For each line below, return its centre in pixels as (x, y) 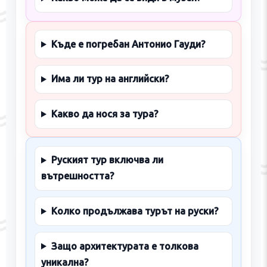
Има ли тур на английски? (110, 79)
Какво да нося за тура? (104, 114)
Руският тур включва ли (107, 160)
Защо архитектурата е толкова (125, 246)
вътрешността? (77, 176)
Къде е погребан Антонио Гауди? (128, 44)
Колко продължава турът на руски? (134, 211)
